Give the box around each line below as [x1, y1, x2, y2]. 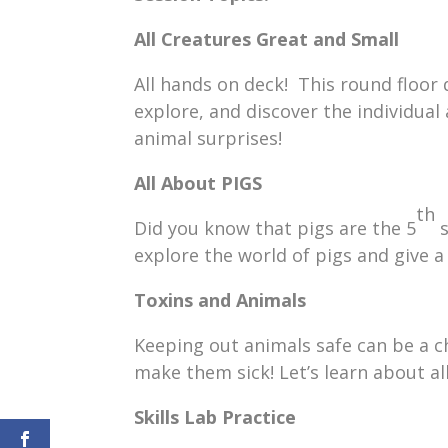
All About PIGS [134, 170, 263, 195]
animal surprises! [134, 125, 283, 150]
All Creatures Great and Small [134, 26, 400, 51]
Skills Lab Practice [134, 404, 297, 429]
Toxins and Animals [134, 287, 307, 312]
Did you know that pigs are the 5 [134, 215, 417, 240]
